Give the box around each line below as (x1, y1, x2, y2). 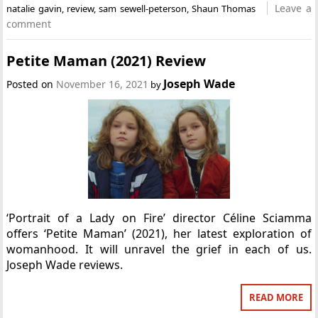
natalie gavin (6, 1, 62, 15)
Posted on (6, 77, 57, 91)
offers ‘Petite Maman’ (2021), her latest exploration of (6, 226, 312, 241)
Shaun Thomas (191, 1, 256, 15)
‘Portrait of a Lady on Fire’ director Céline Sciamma (6, 210, 312, 226)
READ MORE (248, 291, 303, 304)
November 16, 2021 (56, 77, 149, 91)
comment (6, 16, 52, 31)
